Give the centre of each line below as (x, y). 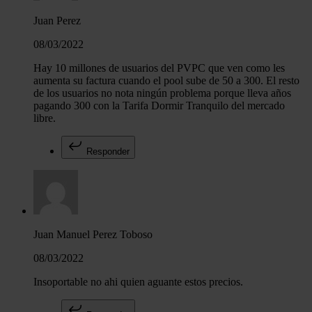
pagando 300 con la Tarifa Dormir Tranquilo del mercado (159, 106)
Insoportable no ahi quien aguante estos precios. (138, 282)
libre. (45, 118)
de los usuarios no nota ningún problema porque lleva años (162, 93)
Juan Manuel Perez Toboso (93, 235)
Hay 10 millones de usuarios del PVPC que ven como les (159, 68)
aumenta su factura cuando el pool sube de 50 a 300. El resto (166, 81)
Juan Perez (57, 21)
